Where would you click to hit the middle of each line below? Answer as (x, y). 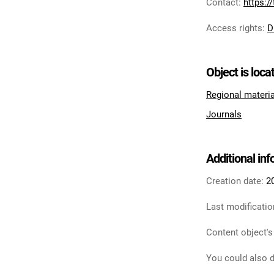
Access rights (234, 28)
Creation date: (235, 181)
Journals (224, 114)
